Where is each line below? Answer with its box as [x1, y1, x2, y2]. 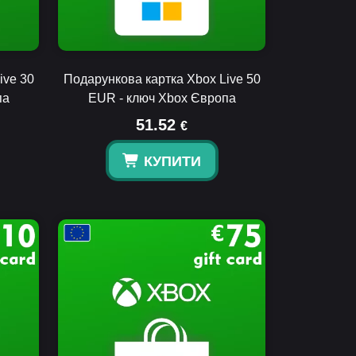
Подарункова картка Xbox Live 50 [63, 72, 261, 86]
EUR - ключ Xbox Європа [87, 91, 236, 105]
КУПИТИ [143, 153, 201, 169]
